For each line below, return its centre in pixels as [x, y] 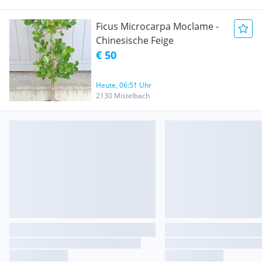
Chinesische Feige [135, 40]
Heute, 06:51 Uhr [124, 85]
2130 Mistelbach [123, 96]
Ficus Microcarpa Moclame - [157, 26]
